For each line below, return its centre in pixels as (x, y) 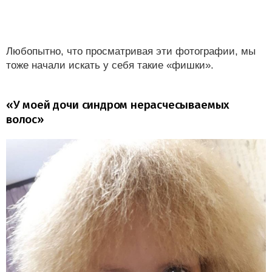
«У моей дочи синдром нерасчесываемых (118, 104)
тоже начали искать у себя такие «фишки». (110, 65)
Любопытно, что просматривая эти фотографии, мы (131, 51)
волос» (25, 119)
